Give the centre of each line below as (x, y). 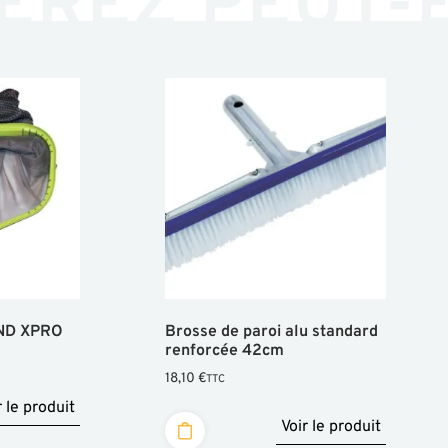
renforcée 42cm (224, 351)
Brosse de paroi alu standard (271, 332)
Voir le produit (330, 426)
